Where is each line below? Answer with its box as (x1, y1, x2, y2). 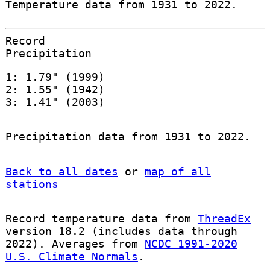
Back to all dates (5, 165, 118, 178)
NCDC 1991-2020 (144, 237, 237, 250)
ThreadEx (197, 212, 251, 225)
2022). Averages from (5, 237, 145, 250)
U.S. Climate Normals (5, 250, 138, 263)
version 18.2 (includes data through (5, 224, 237, 237)
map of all (144, 165, 211, 178)
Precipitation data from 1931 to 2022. (5, 130, 251, 143)
